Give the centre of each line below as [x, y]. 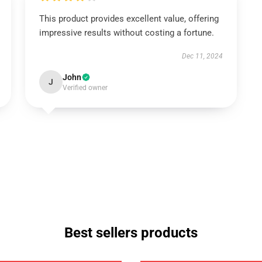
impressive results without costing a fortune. [126, 33]
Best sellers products [131, 233]
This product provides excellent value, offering [129, 19]
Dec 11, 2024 [203, 56]
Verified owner [85, 88]
